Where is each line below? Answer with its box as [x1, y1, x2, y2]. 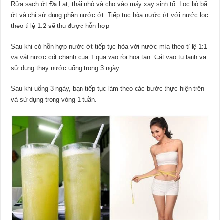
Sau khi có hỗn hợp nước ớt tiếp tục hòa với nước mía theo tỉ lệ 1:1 [11, 43, 208, 51]
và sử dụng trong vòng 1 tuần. [11, 96, 97, 104]
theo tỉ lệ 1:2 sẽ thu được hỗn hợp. [11, 22, 111, 30]
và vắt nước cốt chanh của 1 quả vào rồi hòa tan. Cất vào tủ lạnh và [11, 54, 207, 61]
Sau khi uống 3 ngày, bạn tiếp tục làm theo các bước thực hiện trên [11, 85, 205, 93]
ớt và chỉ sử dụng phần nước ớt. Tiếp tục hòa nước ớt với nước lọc [11, 11, 209, 19]
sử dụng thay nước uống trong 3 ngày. [11, 64, 121, 72]
